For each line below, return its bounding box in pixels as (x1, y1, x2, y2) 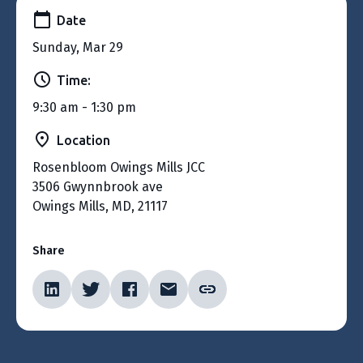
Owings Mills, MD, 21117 (32, 198, 168, 214)
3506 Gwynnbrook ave (32, 178, 163, 194)
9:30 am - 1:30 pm (32, 99, 136, 115)
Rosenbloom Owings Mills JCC (32, 159, 205, 175)
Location (57, 132, 110, 147)
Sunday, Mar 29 (32, 39, 123, 55)
